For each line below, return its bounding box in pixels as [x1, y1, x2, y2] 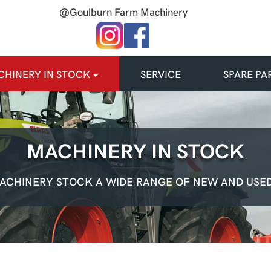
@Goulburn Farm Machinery [59, 4, 188, 19]
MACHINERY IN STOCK [27, 136, 244, 164]
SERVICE [140, 67, 181, 81]
